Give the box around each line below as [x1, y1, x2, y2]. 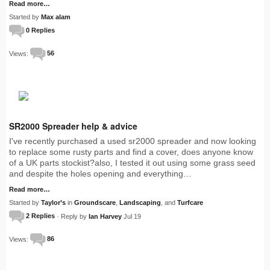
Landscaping [119, 198, 161, 206]
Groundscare [74, 198, 116, 206]
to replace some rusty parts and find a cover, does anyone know [9, 146, 253, 157]
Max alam [41, 13, 71, 20]
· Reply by [55, 212, 89, 220]
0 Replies [26, 27, 55, 34]
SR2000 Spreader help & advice [9, 119, 137, 132]
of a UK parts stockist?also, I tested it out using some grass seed [9, 157, 256, 168]
